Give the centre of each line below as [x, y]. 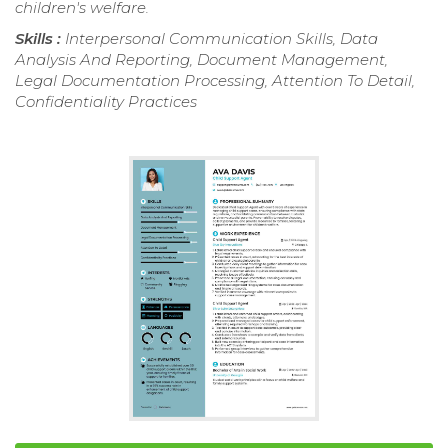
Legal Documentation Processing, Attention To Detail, [215, 80]
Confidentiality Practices [106, 101]
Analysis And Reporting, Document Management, [201, 59]
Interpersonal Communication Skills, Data [221, 38]
